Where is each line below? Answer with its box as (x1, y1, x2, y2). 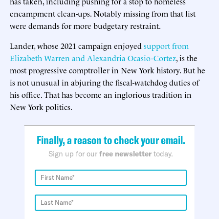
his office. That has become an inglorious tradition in (10, 88, 192, 100)
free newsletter (99, 149, 152, 158)
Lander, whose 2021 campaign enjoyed (10, 40, 144, 51)
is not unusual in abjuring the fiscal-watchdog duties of (10, 76, 199, 88)
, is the (176, 52, 197, 63)
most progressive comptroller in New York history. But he (10, 64, 205, 75)
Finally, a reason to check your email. (36, 132, 185, 147)
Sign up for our (48, 149, 99, 158)
